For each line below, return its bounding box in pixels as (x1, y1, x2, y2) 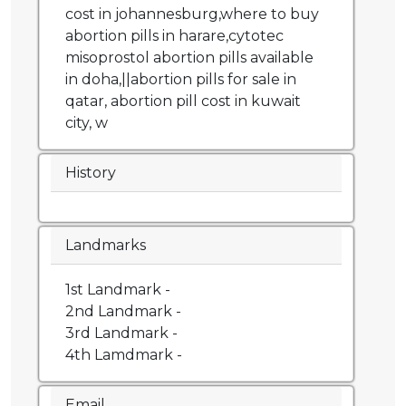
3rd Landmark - (65, 324, 178, 343)
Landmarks (65, 237, 146, 255)
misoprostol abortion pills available (65, 49, 314, 67)
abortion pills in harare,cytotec (65, 27, 284, 45)
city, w (65, 114, 108, 132)
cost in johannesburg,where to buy (65, 5, 319, 24)
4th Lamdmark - (65, 346, 182, 364)
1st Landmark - (65, 281, 170, 299)
